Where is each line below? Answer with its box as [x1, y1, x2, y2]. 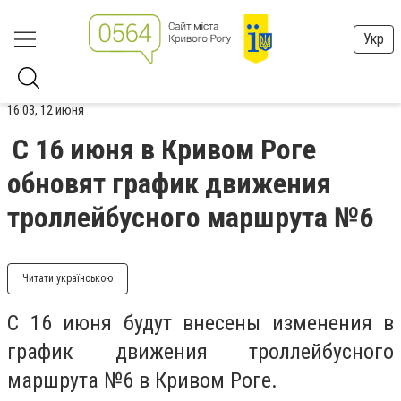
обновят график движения [7, 166, 331, 200]
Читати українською [22, 272, 113, 285]
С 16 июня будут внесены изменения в [7, 311, 394, 336]
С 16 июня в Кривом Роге [13, 132, 316, 166]
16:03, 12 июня [7, 102, 84, 118]
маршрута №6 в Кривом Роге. [7, 368, 277, 393]
